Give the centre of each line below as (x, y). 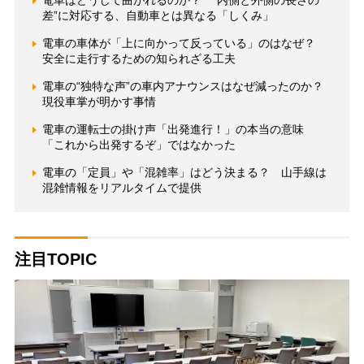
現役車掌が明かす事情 (99, 102)
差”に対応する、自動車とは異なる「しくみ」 (158, 16)
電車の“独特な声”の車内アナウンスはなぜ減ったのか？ (188, 87)
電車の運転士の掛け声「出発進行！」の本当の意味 (178, 130)
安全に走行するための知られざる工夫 (139, 59)
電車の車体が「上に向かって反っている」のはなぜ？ (184, 43)
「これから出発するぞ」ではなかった (139, 145)
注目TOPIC (55, 260)
